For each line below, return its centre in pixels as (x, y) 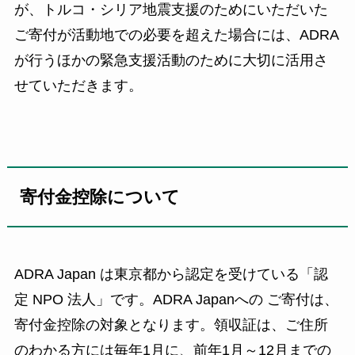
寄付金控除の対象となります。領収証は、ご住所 (171, 325)
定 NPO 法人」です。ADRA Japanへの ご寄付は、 (176, 300)
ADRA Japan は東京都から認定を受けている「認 (171, 275)
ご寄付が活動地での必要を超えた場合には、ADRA (176, 35)
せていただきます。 (78, 86)
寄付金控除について (100, 197)
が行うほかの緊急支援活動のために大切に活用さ (171, 61)
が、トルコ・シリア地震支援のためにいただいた (171, 10)
